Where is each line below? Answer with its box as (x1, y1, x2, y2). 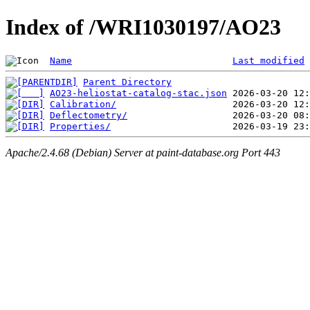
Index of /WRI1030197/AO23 (6, 15, 281, 40)
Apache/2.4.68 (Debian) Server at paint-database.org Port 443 (6, 147, 280, 159)
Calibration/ (50, 98, 116, 109)
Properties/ (50, 120, 111, 131)
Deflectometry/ (50, 109, 127, 120)
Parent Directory (83, 76, 172, 87)
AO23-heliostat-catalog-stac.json (50, 87, 227, 98)
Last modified (232, 55, 304, 66)
